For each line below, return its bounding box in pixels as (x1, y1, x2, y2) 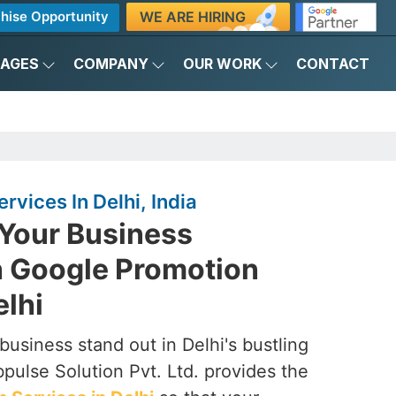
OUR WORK (183, 55, 262, 72)
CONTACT (296, 55, 369, 72)
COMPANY (73, 55, 148, 72)
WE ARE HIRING (139, 7, 246, 26)
